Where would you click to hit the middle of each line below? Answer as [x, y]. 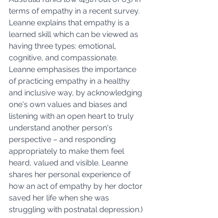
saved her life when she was [60, 198]
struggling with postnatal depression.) [76, 210]
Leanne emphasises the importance [73, 70]
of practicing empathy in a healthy [70, 81]
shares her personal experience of [71, 175]
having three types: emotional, [64, 46]
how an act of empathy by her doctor [77, 186]
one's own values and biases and [69, 105]
